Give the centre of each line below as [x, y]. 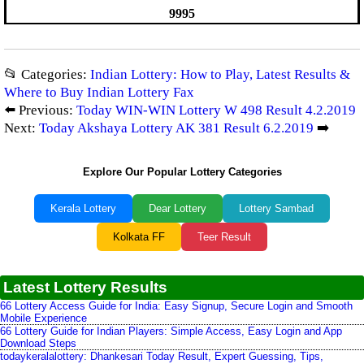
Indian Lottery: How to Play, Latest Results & [220, 75]
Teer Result [224, 237]
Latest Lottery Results [85, 288]
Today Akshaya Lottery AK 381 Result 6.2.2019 [176, 128]
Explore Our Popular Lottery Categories [182, 172]
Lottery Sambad [276, 209]
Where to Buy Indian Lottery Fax [99, 93]
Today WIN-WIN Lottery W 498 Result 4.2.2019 [216, 110]
